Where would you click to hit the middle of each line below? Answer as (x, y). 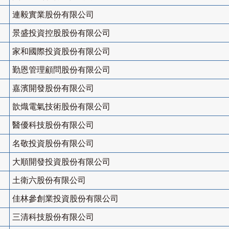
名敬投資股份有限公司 (53, 144)
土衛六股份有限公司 (49, 180)
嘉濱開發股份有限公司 (53, 88)
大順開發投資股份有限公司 (61, 162)
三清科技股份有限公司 (53, 217)
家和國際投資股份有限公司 (61, 52)
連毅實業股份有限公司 (53, 15)
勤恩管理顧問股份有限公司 (61, 70)
